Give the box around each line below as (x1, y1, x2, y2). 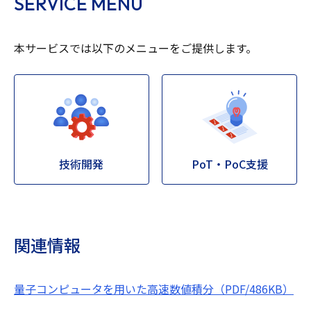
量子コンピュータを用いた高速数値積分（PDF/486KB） (14, 280, 294, 297)
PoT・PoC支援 (191, 155, 268, 172)
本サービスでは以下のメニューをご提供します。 (14, 40, 257, 56)
